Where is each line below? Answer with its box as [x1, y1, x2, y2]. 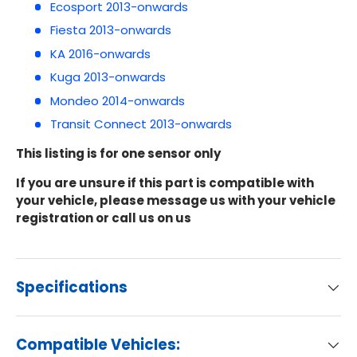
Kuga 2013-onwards [49, 69, 166, 86]
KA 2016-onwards [49, 45, 151, 62]
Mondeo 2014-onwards [49, 92, 185, 109]
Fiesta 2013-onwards [49, 22, 171, 39]
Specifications [16, 277, 127, 298]
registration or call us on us [16, 210, 191, 227]
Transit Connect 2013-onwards [49, 116, 232, 133]
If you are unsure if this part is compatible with [16, 175, 314, 192]
